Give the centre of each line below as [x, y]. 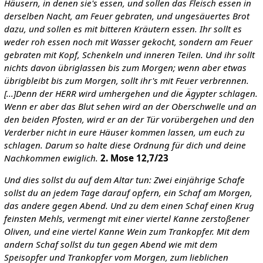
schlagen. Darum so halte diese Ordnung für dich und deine [125, 145]
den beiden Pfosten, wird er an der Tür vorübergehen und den [129, 119]
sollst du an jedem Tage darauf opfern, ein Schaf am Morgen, [128, 192]
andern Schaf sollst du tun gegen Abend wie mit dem [110, 244]
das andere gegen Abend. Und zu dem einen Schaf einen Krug [129, 205]
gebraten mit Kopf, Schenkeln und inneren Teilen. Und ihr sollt [129, 54]
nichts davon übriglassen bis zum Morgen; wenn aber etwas [125, 67]
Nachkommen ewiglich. [51, 158]
